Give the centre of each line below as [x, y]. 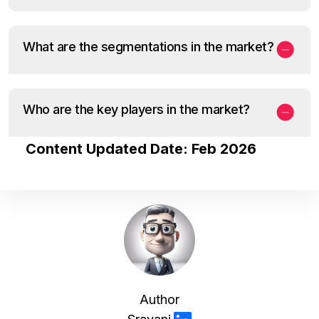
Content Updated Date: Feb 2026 [141, 148]
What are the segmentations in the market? [148, 46]
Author [159, 299]
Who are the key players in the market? [136, 109]
